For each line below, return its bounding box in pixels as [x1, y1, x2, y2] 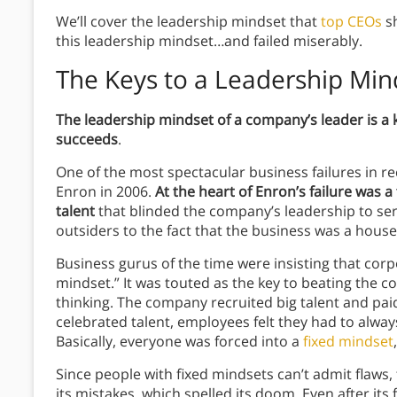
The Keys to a [56, 62, 214, 97]
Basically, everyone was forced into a [56, 331, 303, 352]
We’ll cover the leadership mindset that [56, 12, 321, 32]
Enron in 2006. [56, 182, 155, 202]
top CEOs [321, 12, 382, 32]
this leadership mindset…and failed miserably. [56, 31, 362, 51]
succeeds [56, 129, 118, 150]
